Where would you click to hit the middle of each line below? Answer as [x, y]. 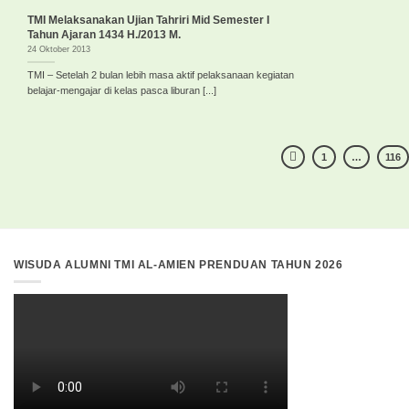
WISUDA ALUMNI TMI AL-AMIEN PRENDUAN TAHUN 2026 [178, 264]
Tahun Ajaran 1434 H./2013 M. [104, 34]
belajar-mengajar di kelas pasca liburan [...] [122, 91]
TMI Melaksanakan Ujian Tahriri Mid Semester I [148, 20]
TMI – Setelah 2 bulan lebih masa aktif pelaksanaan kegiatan [161, 75]
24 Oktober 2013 [59, 50]
